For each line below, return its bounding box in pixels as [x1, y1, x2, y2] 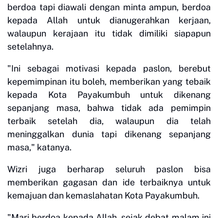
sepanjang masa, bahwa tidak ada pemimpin [7, 103, 211, 113]
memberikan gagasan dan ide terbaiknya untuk [7, 177, 211, 188]
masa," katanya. [7, 142, 72, 153]
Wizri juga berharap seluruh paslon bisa [7, 164, 211, 175]
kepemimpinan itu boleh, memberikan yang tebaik [7, 76, 211, 87]
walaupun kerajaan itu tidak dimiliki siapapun [7, 28, 211, 39]
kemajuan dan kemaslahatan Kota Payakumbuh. [7, 190, 200, 201]
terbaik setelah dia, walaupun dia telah [7, 116, 211, 127]
